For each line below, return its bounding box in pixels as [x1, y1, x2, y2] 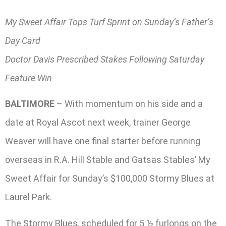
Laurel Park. [5, 192, 52, 203]
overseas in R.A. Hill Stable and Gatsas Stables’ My [5, 154, 210, 165]
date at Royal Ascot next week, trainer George [5, 117, 191, 128]
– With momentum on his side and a [54, 98, 203, 109]
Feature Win [5, 73, 52, 84]
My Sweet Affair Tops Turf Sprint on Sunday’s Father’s [5, 17, 213, 28]
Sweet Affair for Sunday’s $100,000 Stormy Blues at [5, 173, 214, 184]
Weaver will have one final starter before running [5, 136, 200, 147]
